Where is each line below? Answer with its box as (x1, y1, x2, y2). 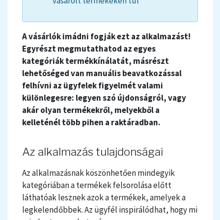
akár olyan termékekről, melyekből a (22, 105, 160, 116)
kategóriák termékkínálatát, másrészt (22, 55, 169, 67)
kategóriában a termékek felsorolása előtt (22, 180, 171, 191)
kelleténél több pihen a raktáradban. (22, 117, 161, 128)
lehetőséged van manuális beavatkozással (22, 68, 182, 79)
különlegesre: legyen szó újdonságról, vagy (22, 92, 186, 104)
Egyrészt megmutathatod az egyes (22, 43, 156, 55)
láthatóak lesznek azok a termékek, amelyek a (22, 192, 186, 203)
